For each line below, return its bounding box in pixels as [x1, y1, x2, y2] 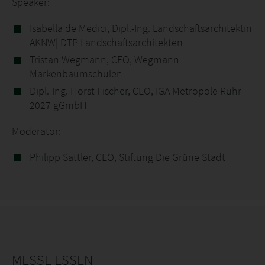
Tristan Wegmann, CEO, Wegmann [30, 53, 179, 66]
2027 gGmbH [30, 98, 87, 112]
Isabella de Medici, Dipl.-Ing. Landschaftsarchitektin [30, 21, 252, 35]
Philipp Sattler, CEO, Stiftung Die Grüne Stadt [30, 150, 225, 164]
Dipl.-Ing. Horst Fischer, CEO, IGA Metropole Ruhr [30, 84, 241, 98]
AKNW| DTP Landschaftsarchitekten [30, 35, 183, 49]
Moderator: [12, 124, 61, 138]
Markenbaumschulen [30, 67, 122, 80]
